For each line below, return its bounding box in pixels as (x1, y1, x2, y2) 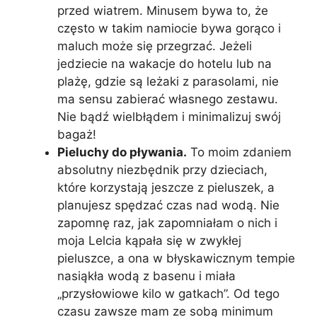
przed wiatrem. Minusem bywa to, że (57, 3, 268, 18)
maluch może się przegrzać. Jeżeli (57, 38, 252, 53)
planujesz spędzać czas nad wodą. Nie (57, 197, 279, 212)
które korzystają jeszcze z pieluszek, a (57, 180, 275, 195)
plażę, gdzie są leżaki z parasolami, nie (57, 74, 279, 88)
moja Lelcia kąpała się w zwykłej (57, 233, 241, 248)
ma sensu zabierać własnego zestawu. (57, 91, 278, 106)
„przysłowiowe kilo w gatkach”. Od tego (57, 286, 279, 301)
